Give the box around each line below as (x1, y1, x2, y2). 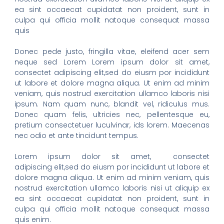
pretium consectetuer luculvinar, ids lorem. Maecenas (14, 120, 210, 130)
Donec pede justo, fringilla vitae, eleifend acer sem (14, 46, 210, 57)
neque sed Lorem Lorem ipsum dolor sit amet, (14, 57, 210, 67)
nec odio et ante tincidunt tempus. (14, 130, 138, 141)
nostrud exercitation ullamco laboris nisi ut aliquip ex (14, 183, 210, 193)
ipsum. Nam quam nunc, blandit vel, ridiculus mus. (14, 99, 210, 109)
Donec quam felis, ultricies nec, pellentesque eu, (14, 109, 210, 120)
